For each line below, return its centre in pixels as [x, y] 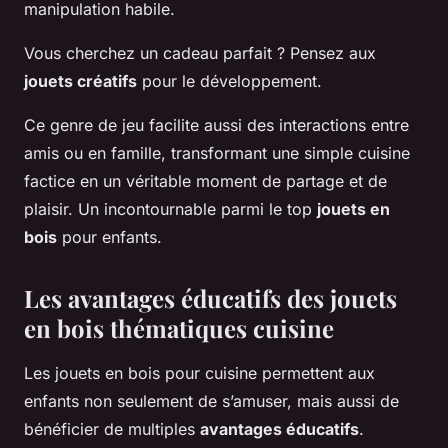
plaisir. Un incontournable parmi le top [170, 208]
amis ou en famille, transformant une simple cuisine [217, 152]
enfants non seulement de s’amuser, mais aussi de [211, 400]
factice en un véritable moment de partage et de [205, 180]
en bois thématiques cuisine [179, 327]
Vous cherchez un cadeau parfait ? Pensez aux [200, 52]
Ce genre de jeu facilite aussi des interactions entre [216, 124]
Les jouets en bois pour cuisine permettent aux [199, 372]
